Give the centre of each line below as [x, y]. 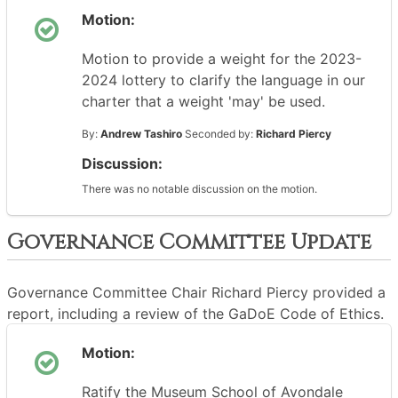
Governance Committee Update [189, 243]
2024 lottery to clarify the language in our [223, 80]
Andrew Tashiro [141, 134]
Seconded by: [219, 134]
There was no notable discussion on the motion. [199, 189]
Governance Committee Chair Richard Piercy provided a [196, 292]
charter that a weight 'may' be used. [203, 101]
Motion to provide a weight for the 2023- [222, 59]
